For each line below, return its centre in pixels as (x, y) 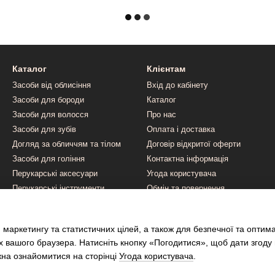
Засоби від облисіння (52, 85)
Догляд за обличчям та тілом (67, 144)
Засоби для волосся (50, 114)
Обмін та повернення (186, 188)
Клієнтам (166, 69)
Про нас (161, 114)
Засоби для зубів (44, 129)
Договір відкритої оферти (194, 144)
